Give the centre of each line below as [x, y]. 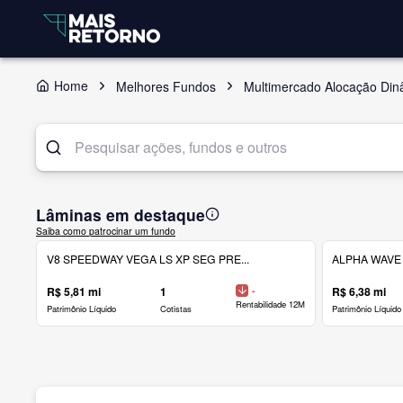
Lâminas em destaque [121, 214]
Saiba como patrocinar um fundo [106, 230]
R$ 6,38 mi [359, 291]
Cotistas [175, 308]
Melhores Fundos [166, 86]
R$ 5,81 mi [73, 291]
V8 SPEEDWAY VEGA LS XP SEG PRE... [148, 259]
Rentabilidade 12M [271, 304]
